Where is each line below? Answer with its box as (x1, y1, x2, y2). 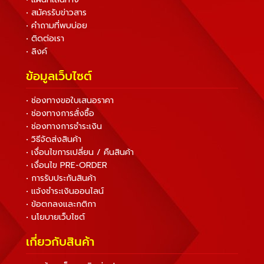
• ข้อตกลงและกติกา (26, 197, 96, 210)
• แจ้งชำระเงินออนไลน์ (26, 184, 104, 197)
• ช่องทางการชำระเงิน (26, 120, 102, 133)
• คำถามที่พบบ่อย (26, 19, 87, 32)
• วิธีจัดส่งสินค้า (26, 133, 81, 146)
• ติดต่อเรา (26, 32, 64, 45)
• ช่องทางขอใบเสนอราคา (26, 94, 114, 107)
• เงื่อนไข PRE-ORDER (26, 159, 107, 171)
